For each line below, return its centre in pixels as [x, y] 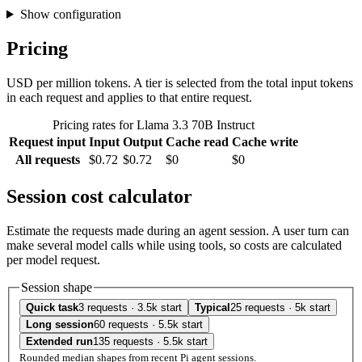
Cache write [265, 141]
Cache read [197, 141]
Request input [47, 141]
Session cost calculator [99, 196]
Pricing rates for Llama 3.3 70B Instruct [154, 124]
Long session [60, 325]
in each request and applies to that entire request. [129, 97]
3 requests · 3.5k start [130, 308]
